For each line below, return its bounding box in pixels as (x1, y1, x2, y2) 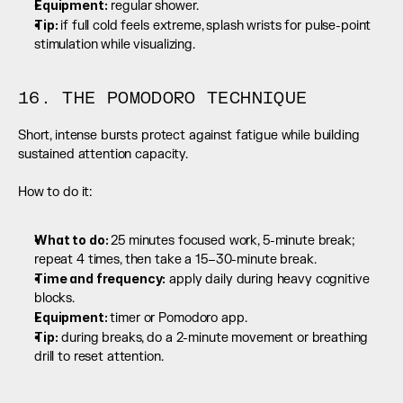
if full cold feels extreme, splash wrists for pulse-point (60, 18, 372, 34)
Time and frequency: (34, 271, 166, 287)
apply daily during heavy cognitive (166, 272, 370, 288)
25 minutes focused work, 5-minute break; (111, 233, 355, 249)
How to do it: (18, 184, 94, 201)
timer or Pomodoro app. (110, 310, 247, 327)
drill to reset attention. (34, 349, 164, 365)
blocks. (34, 291, 76, 307)
